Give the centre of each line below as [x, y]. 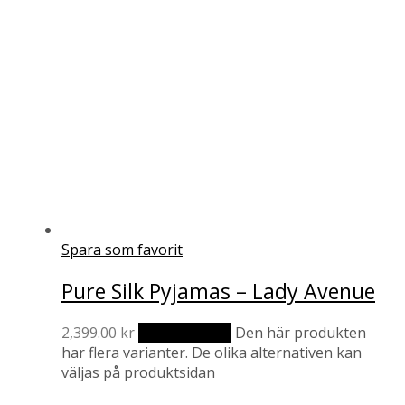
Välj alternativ [185, 333]
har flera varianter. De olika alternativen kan [212, 353]
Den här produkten [301, 333]
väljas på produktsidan [138, 373]
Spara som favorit [122, 249]
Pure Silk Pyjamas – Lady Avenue [218, 291]
